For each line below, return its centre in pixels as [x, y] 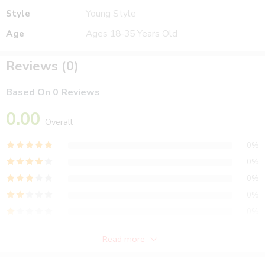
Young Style [111, 14]
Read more [124, 239]
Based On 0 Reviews [53, 92]
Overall [59, 122]
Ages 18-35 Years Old [132, 34]
